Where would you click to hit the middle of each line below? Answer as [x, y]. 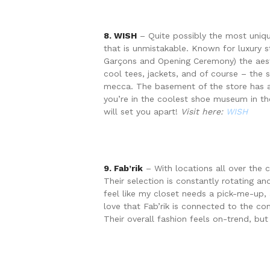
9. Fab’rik [123, 168]
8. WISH [120, 36]
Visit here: [203, 112]
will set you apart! [142, 112]
